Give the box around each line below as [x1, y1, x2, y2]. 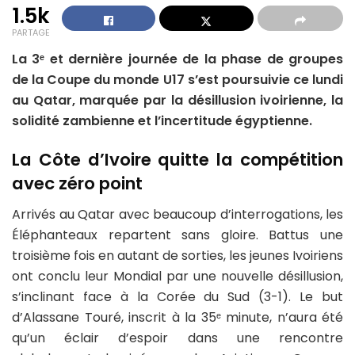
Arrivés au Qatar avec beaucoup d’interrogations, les [12, 204, 343, 223]
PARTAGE [12, 25, 50, 39]
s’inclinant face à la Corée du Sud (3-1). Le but [12, 287, 343, 306]
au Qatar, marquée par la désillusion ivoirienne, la [12, 90, 343, 109]
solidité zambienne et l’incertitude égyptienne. [12, 111, 312, 130]
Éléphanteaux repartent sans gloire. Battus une [12, 225, 343, 244]
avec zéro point [12, 171, 143, 197]
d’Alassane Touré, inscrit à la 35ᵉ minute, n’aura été [12, 307, 343, 326]
